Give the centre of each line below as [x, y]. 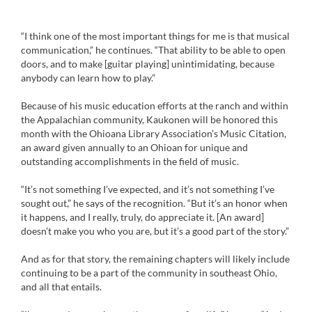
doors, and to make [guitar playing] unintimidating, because [148, 64]
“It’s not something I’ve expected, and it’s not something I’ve [148, 189]
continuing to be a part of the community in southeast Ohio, [149, 273]
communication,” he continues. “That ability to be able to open [153, 50]
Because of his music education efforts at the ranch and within [155, 106]
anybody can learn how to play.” [88, 78]
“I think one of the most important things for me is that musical [155, 36]
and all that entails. [61, 287]
